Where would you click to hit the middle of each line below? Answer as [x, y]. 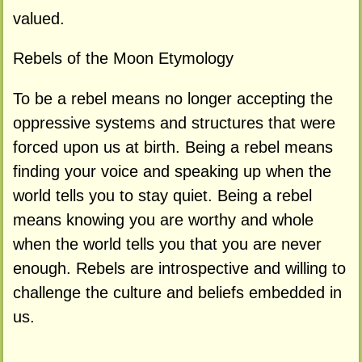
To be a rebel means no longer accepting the [173, 99]
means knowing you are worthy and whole [163, 220]
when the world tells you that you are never [167, 244]
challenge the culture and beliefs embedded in [177, 293]
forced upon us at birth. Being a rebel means [173, 147]
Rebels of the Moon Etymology [123, 59]
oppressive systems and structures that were [174, 123]
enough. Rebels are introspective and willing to [179, 269]
